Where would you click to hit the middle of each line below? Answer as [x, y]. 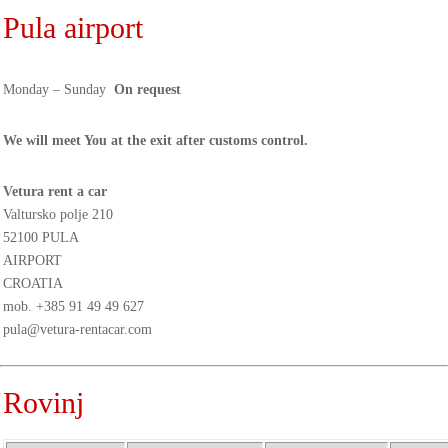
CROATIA [33, 283]
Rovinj [43, 402]
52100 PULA [41, 237]
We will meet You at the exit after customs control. [155, 140]
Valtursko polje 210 [58, 214]
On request [147, 89]
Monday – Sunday [58, 89]
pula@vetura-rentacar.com [77, 329]
